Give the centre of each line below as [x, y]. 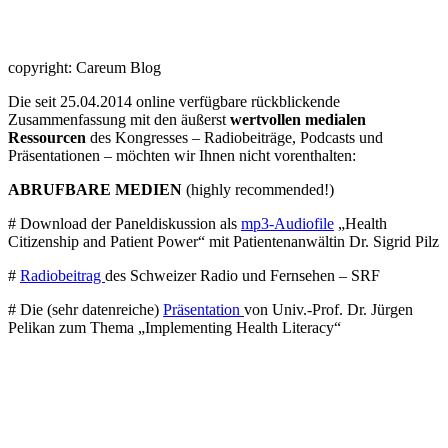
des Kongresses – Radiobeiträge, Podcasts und [234, 138]
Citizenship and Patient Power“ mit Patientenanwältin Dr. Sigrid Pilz [223, 242]
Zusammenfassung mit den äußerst [119, 120]
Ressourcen [47, 138]
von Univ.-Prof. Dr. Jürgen [328, 310]
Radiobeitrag [62, 276]
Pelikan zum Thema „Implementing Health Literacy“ [174, 328]
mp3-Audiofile [287, 224]
